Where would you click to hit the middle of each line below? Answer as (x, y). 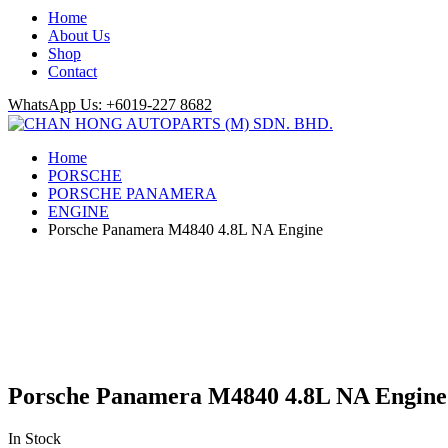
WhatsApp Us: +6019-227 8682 (110, 104)
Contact (72, 71)
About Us (79, 35)
